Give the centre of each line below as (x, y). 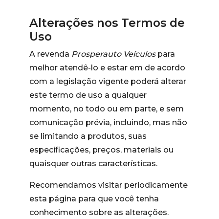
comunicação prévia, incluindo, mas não (108, 122)
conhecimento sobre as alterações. (99, 212)
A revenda (50, 54)
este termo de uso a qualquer (88, 95)
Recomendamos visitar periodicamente (109, 185)
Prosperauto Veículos (113, 54)
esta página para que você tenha (94, 199)
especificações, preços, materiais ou (101, 150)
